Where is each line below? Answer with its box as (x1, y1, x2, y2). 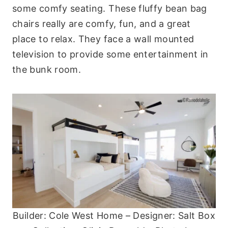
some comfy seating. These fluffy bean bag (12, 3, 207, 14)
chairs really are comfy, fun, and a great (12, 18, 191, 29)
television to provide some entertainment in (12, 48, 209, 60)
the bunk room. (12, 64, 81, 75)
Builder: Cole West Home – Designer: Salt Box (13, 210, 215, 221)
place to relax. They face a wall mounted (12, 33, 194, 44)
